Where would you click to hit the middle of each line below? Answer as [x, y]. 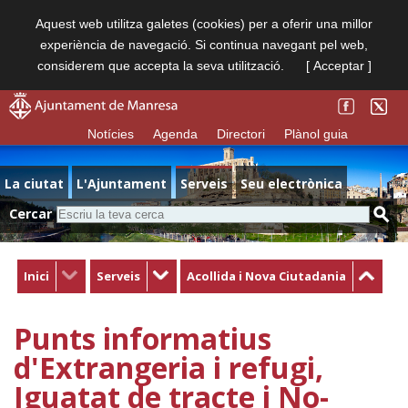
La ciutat [34, 184]
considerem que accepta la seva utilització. [162, 66]
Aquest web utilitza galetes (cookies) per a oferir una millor [204, 24]
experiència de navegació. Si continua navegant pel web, [204, 45]
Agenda [176, 134]
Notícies [111, 134]
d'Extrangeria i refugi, [168, 367]
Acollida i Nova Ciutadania [267, 276]
